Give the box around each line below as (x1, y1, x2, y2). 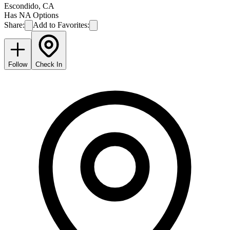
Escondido (4, 1, 39, 10)
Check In (35, 60, 62, 68)
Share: (4, 20, 25, 29)
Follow (8, 60, 27, 68)
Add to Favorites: (33, 20, 89, 29)
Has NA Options (4, 10, 59, 20)
